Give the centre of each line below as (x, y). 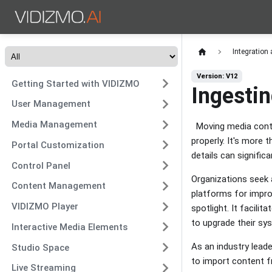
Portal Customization (58, 145)
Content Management (58, 186)
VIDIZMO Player (45, 206)
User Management (51, 104)
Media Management (54, 124)
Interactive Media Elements (69, 227)
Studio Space (40, 247)
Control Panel (41, 165)
